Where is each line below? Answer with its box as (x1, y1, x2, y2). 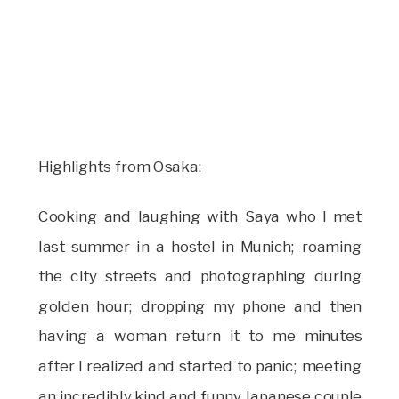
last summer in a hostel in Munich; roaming (38, 236, 362, 256)
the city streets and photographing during (38, 266, 362, 286)
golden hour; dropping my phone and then (38, 296, 362, 315)
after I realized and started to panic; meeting (38, 355, 362, 375)
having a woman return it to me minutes (38, 326, 362, 346)
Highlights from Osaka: (38, 156, 202, 175)
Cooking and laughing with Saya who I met (38, 206, 362, 225)
